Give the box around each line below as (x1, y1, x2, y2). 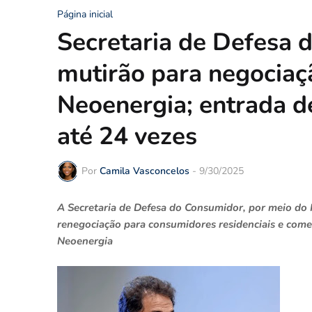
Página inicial (57, 7, 113, 21)
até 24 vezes (57, 119, 197, 153)
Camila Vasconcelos (100, 164, 189, 178)
